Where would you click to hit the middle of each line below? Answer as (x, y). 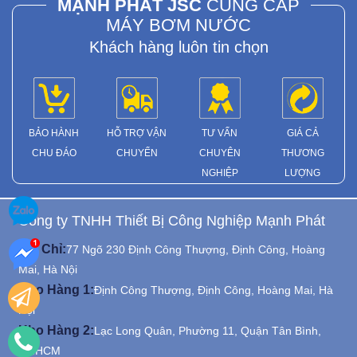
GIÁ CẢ (302, 133)
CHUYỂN (137, 153)
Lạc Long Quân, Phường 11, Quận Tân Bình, (208, 331)
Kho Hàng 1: (56, 290)
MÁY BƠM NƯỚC (178, 25)
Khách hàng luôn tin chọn (178, 47)
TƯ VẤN (220, 133)
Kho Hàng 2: (56, 330)
